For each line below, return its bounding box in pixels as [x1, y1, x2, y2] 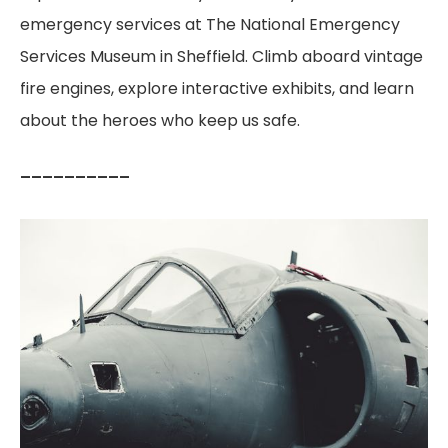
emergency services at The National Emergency [20, 12, 400, 36]
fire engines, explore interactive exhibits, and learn [20, 76, 414, 100]
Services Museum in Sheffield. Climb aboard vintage [20, 44, 423, 68]
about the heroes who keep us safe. [20, 108, 300, 132]
